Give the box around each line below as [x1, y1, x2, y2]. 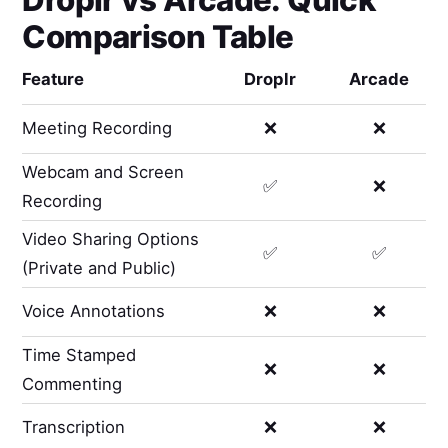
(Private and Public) [22, 257, 177, 278]
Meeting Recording [22, 118, 173, 139]
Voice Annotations [22, 301, 166, 322]
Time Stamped [22, 344, 137, 365]
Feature [22, 69, 85, 90]
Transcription [22, 417, 126, 438]
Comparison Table [22, 17, 294, 56]
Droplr [244, 69, 297, 90]
